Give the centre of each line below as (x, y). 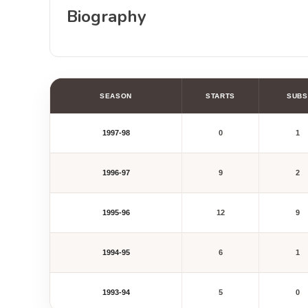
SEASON (116, 96)
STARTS (220, 96)
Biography (107, 16)
